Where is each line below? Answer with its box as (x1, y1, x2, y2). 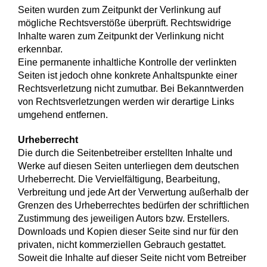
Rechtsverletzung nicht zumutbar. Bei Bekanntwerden (18, 83, 244, 94)
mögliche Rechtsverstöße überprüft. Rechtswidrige (18, 18, 231, 29)
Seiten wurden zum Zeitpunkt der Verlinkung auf (18, 5, 221, 15)
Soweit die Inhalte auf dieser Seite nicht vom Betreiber (18, 253, 246, 263)
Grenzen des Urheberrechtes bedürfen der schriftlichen (18, 200, 249, 211)
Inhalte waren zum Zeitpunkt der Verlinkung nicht (18, 31, 223, 42)
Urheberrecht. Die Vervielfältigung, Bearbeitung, (18, 174, 220, 185)
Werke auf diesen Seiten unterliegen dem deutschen (18, 161, 239, 172)
